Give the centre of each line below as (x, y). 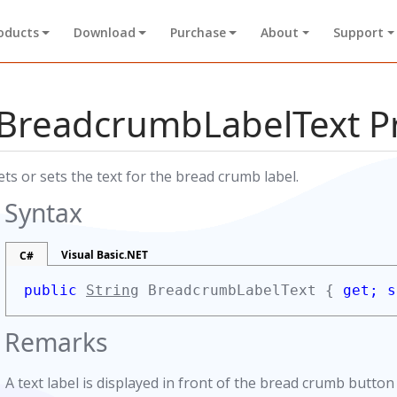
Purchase (198, 33)
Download (104, 33)
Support (359, 33)
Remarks (56, 342)
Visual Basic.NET (105, 255)
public (55, 290)
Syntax (43, 213)
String (113, 290)
